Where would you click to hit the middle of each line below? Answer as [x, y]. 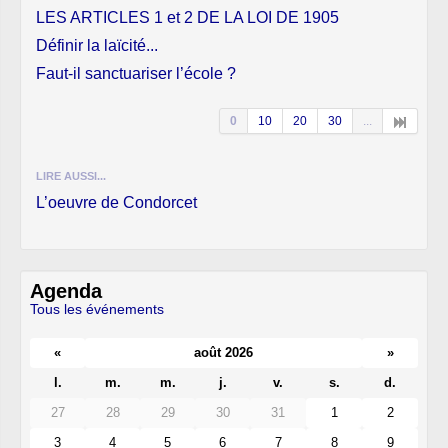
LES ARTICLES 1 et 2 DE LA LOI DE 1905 [187, 17]
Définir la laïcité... [97, 45]
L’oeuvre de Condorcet [116, 202]
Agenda [66, 290]
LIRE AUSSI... [71, 175]
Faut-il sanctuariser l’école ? [136, 73]
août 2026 [223, 353]
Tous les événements [97, 308]
